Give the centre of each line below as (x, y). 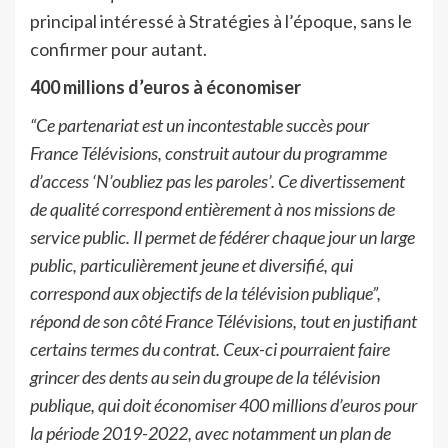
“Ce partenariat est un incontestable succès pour (199, 124)
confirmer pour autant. (118, 48)
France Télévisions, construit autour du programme (208, 152)
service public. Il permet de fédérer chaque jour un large (222, 236)
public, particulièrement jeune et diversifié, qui (191, 264)
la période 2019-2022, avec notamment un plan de (210, 432)
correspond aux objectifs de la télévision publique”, (205, 292)
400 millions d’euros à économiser (165, 86)
